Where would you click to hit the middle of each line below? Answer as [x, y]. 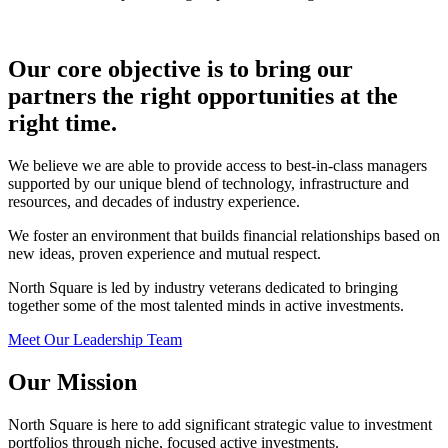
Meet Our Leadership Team [95, 340]
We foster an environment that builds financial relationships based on [224, 236]
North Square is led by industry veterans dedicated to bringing [203, 288]
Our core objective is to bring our [180, 69]
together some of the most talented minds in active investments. [206, 306]
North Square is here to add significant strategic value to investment [220, 424]
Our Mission [72, 382]
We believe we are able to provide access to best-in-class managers [217, 166]
